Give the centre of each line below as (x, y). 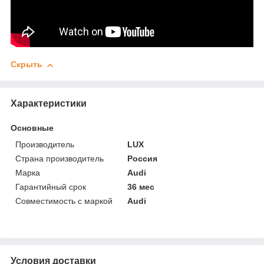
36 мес (141, 187)
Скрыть (27, 65)
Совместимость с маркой (64, 201)
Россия (143, 158)
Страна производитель (60, 158)
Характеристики (49, 103)
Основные (32, 128)
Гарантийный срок (51, 187)
